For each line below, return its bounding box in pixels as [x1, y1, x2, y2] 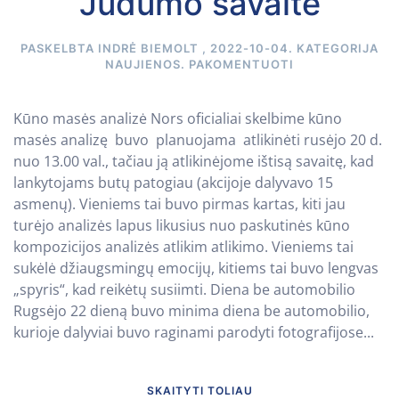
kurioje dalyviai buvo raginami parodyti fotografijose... [13, 322, 374, 343]
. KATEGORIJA [289, 41, 379, 56]
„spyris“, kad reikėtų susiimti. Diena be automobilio [13, 280, 355, 300]
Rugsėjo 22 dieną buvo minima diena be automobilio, [13, 301, 370, 322]
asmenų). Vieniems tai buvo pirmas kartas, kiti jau [13, 194, 346, 215]
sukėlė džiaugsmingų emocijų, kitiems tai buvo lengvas [13, 258, 379, 279]
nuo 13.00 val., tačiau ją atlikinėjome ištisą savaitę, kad [13, 151, 374, 172]
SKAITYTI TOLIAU [146, 383, 253, 397]
